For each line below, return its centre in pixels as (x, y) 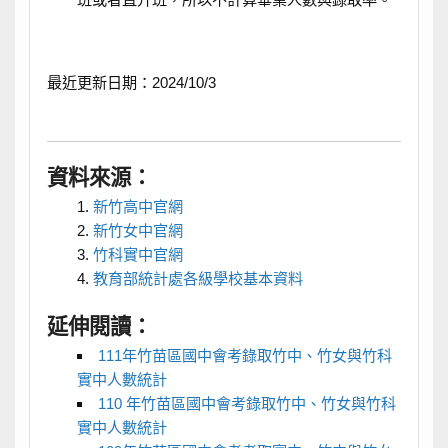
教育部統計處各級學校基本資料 (197, 279)
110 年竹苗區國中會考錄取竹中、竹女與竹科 (247, 404)
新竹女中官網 (137, 231)
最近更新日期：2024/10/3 (131, 82)
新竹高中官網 (137, 207)
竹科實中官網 (137, 255)
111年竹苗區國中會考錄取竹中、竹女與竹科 (245, 356)
